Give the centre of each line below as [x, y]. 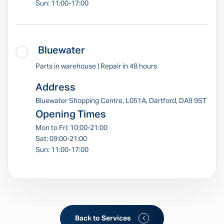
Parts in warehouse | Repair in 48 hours [96, 66]
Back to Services [103, 218]
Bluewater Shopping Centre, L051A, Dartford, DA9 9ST [121, 101]
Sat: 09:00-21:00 [61, 139]
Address [55, 87]
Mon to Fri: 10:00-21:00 [71, 128]
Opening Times [71, 114]
